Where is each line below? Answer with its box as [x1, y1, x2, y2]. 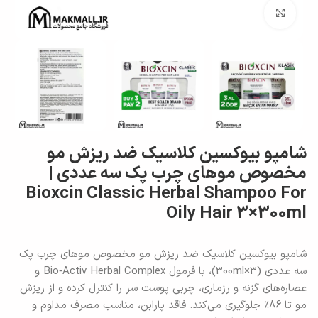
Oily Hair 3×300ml [166, 200, 307, 226]
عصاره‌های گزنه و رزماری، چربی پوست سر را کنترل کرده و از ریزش [20, 280, 307, 297]
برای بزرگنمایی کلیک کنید [169, 6, 265, 21]
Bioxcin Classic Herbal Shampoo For [26, 180, 307, 207]
